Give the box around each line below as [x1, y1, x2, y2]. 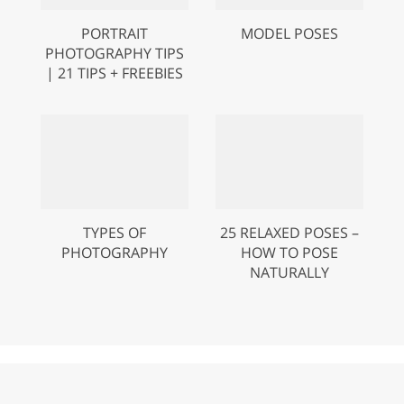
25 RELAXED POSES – [220, 222, 359, 243]
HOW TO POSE [241, 242, 338, 262]
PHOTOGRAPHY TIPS [45, 42, 184, 63]
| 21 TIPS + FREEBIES [46, 62, 183, 83]
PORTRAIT [81, 23, 148, 43]
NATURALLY [250, 262, 329, 282]
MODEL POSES [241, 23, 338, 43]
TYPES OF [83, 222, 146, 243]
